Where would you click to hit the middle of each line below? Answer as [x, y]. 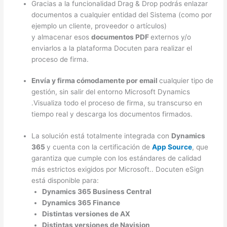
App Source [172, 147]
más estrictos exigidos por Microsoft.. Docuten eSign [118, 169]
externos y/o [171, 37]
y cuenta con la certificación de [100, 147]
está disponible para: [65, 180]
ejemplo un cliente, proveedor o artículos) [99, 26]
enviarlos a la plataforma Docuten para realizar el [112, 48]
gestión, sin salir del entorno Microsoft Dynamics [111, 92]
